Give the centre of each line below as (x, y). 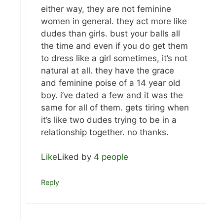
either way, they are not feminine (106, 9)
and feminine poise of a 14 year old (111, 83)
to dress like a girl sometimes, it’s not (114, 58)
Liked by (75, 157)
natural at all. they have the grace (108, 70)
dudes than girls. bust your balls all (110, 33)
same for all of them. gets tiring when (115, 107)
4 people (111, 157)
